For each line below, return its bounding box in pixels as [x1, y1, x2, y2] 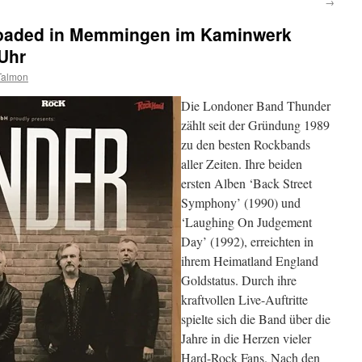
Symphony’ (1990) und [181, 194, 301, 211]
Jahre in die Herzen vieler [181, 330, 311, 347]
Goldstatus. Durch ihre [181, 271, 297, 288]
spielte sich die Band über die [181, 310, 330, 327]
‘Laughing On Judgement [181, 213, 312, 230]
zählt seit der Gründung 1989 [181, 116, 330, 133]
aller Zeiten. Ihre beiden [181, 155, 302, 172]
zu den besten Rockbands [181, 136, 310, 153]
